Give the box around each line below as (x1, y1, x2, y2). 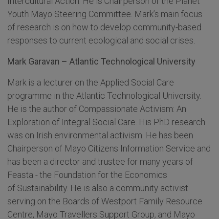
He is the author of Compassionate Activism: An (7, 104, 186, 114)
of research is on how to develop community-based (7, 22, 201, 33)
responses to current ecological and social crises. (7, 35, 195, 46)
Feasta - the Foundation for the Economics (7, 170, 167, 180)
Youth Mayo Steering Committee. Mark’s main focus (7, 9, 202, 20)
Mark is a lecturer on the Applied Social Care (7, 77, 174, 88)
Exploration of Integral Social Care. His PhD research (7, 117, 205, 128)
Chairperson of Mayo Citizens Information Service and (7, 143, 211, 154)
